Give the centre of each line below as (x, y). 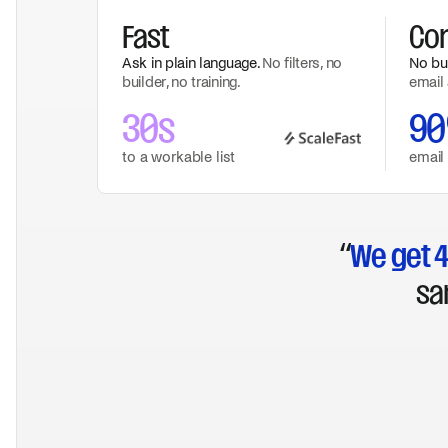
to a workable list (179, 157)
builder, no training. (181, 82)
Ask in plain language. (190, 63)
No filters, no (302, 63)
